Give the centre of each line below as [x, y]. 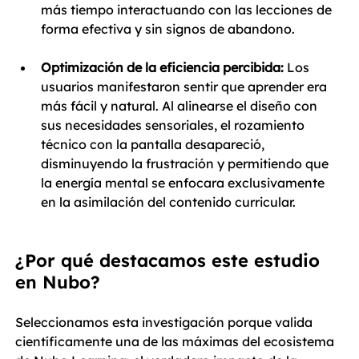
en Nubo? [58, 282]
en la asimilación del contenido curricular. [168, 202]
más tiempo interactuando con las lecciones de [188, 10]
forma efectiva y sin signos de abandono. [168, 29]
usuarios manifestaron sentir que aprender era [186, 87]
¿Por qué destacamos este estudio [170, 260]
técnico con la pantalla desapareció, [154, 144]
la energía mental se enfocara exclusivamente [184, 183]
